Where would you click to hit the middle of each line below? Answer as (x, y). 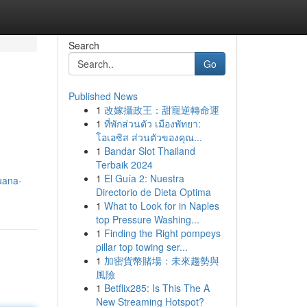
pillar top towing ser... (142, 247)
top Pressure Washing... (147, 219)
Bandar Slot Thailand (149, 151)
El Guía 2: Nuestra (144, 178)
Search (84, 45)
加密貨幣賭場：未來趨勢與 (161, 260)
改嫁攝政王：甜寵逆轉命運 (161, 110)
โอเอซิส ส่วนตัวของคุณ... (149, 137)
